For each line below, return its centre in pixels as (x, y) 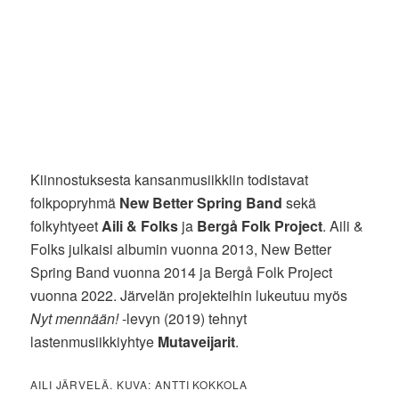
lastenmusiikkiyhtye (94, 342)
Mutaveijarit (197, 342)
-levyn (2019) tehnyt (183, 319)
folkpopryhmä (75, 203)
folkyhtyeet (66, 226)
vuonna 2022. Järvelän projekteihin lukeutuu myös (189, 296)
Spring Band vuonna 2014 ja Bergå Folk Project (182, 273)
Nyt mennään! (75, 319)
